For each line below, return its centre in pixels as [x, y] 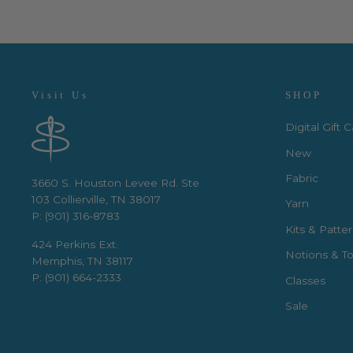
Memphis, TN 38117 [82, 261]
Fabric [301, 178]
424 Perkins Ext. [75, 245]
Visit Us [60, 96]
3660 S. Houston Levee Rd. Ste [115, 183]
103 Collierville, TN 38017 [96, 200]
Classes [305, 280]
